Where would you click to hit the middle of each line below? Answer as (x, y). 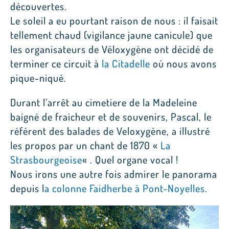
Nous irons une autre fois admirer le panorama (114, 174)
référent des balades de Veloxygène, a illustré (110, 131)
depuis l (27, 188)
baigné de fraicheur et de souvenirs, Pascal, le (111, 117)
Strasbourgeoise (46, 160)
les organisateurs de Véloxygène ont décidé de (112, 49)
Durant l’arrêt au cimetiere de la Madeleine (104, 102)
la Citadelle (126, 64)
